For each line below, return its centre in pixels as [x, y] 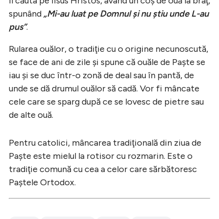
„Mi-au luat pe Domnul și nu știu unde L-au [126, 13]
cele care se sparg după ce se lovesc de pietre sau [106, 101]
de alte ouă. [31, 115]
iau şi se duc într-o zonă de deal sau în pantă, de [101, 75]
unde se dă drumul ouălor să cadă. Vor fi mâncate [104, 88]
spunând [26, 13]
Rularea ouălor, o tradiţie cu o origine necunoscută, [109, 49]
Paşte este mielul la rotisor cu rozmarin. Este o [101, 156]
